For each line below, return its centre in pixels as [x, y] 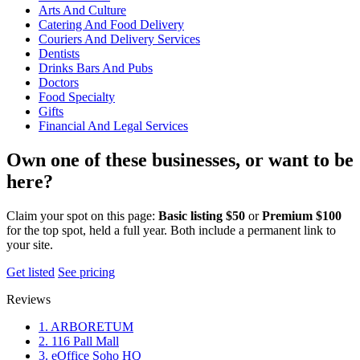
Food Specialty [77, 97]
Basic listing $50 [202, 216]
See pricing [86, 272]
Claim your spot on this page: [82, 216]
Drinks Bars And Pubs [96, 68]
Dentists [59, 54]
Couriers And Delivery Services [119, 39]
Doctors [59, 83]
